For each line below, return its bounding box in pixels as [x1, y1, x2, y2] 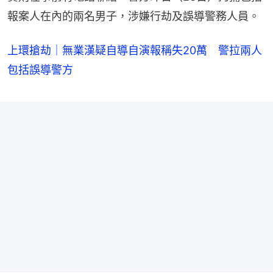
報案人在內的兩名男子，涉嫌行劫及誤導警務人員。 [7, 10, 260, 23]
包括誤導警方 [7, 63, 73, 77]
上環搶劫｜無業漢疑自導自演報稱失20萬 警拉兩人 [7, 44, 262, 57]
